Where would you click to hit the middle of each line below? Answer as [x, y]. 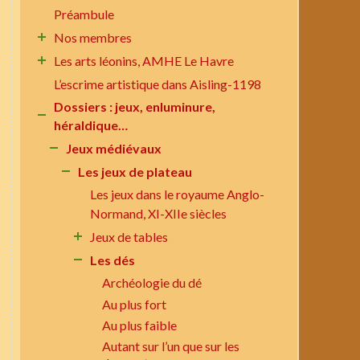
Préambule [84, 14]
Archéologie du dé [152, 283]
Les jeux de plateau [135, 172]
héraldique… [91, 125]
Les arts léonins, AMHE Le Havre [144, 60]
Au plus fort [135, 305]
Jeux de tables [129, 236]
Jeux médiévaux [114, 149]
